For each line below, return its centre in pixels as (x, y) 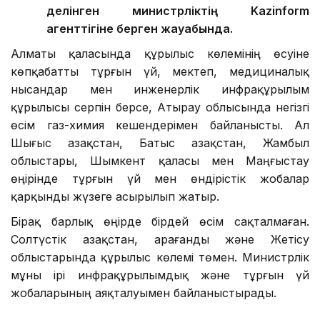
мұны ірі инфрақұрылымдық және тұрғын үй (160, 275)
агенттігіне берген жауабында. (140, 28)
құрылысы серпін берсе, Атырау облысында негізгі (160, 107)
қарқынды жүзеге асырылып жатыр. (115, 196)
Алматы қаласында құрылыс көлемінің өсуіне (160, 53)
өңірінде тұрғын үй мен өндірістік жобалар (160, 178)
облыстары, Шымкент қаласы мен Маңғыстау (160, 160)
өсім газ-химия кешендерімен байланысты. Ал (160, 125)
